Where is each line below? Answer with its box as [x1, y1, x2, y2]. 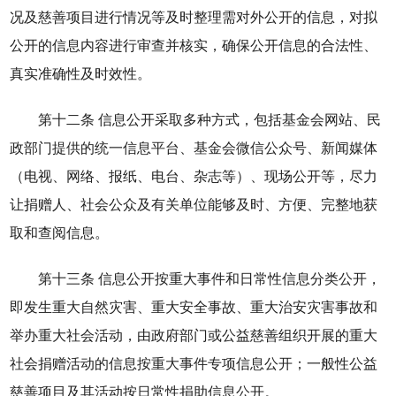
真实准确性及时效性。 [10, 66, 152, 81]
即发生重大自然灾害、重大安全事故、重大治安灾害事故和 [10, 300, 378, 315]
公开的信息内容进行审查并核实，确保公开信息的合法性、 [10, 38, 378, 53]
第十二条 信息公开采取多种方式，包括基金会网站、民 [38, 112, 382, 127]
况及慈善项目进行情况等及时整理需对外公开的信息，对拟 [10, 10, 378, 25]
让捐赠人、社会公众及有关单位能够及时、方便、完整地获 [10, 197, 378, 212]
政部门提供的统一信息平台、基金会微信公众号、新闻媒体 [10, 141, 378, 156]
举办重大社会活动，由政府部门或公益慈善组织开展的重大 [10, 328, 378, 343]
